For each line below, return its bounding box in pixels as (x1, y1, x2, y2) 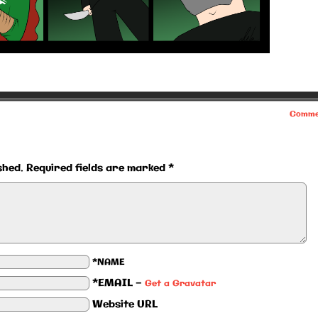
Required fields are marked (26, 160, 168, 175)
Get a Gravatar (145, 277, 216, 290)
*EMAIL (92, 275, 133, 290)
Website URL (92, 297, 158, 312)
